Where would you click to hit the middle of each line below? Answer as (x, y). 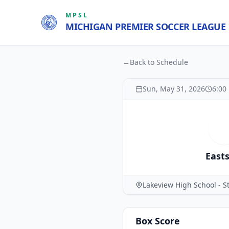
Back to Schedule (159, 62)
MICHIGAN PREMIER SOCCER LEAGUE (146, 27)
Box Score (158, 221)
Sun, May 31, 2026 (174, 89)
